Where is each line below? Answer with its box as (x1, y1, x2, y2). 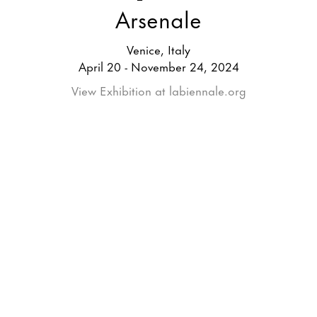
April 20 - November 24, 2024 (78, 56, 239, 75)
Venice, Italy (127, 39, 190, 58)
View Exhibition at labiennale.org (71, 80, 246, 99)
